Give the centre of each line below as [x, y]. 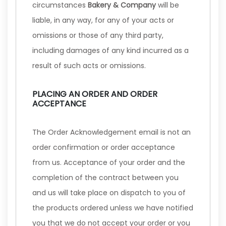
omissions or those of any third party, [98, 35]
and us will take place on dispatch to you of [109, 193]
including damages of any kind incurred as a [110, 50]
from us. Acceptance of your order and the [109, 162]
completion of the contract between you [105, 178]
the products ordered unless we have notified [113, 208]
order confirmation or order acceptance [104, 147]
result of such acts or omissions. [89, 66]
